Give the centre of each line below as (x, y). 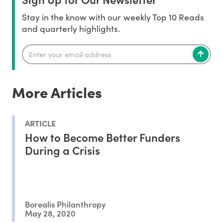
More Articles (57, 92)
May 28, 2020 (50, 213)
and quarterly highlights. (71, 29)
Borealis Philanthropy (65, 204)
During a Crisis (62, 150)
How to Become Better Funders (103, 137)
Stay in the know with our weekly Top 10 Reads (113, 17)
